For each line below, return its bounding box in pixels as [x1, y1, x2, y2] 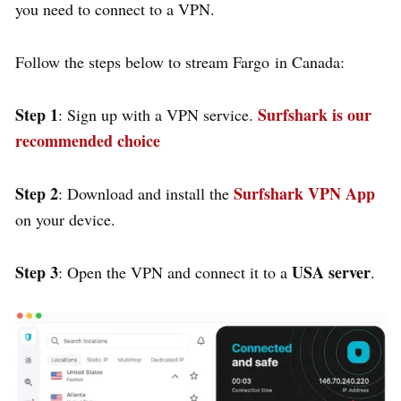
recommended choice [15, 128, 160, 152]
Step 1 [15, 102, 58, 126]
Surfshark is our [258, 102, 371, 126]
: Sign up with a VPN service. [58, 103, 258, 125]
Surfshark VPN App [234, 181, 375, 205]
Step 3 [15, 260, 58, 284]
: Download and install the [58, 182, 234, 204]
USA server [287, 260, 371, 284]
